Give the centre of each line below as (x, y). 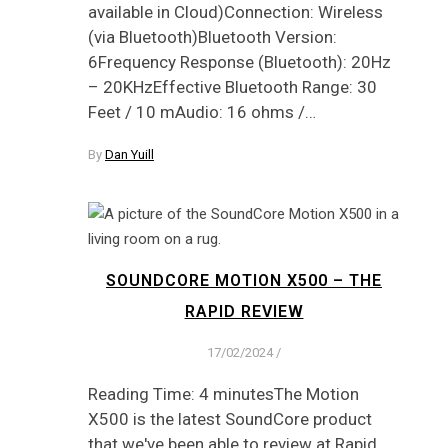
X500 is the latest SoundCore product (230, 419)
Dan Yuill (129, 154)
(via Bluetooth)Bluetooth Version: (212, 36)
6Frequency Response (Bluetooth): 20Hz (239, 61)
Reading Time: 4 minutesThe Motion (223, 394)
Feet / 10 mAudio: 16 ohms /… (202, 111)
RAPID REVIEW (244, 312)
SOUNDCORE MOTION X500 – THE (244, 281)
